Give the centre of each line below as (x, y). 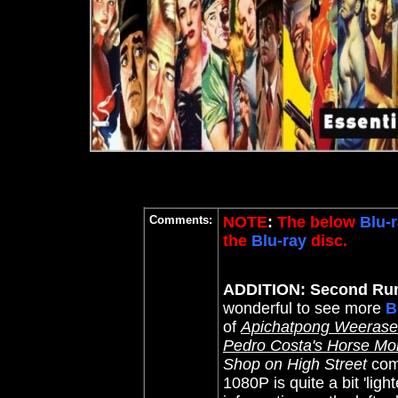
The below (316, 222)
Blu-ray (279, 241)
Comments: (181, 220)
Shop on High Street (295, 364)
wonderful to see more (304, 308)
